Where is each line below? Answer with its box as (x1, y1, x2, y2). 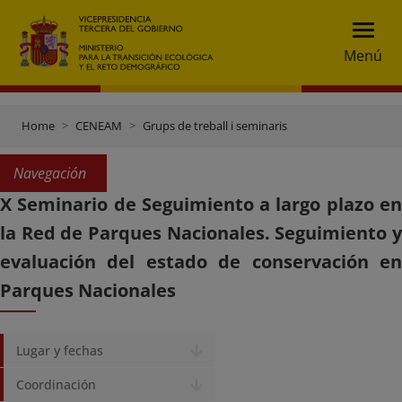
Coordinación (16, 376, 96, 393)
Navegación (13, 163, 86, 183)
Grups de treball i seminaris (143, 118, 287, 134)
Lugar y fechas (16, 342, 103, 359)
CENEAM (75, 118, 122, 134)
